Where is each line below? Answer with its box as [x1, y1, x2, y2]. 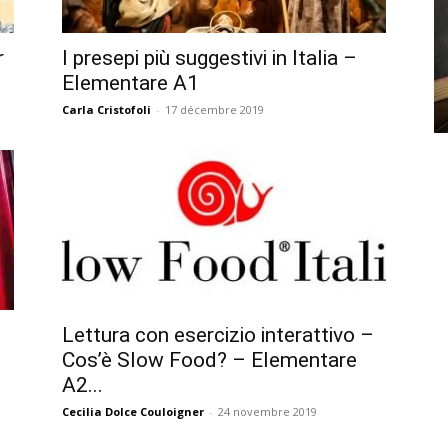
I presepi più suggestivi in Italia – [62, 45, 357, 70]
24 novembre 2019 [218, 403, 317, 419]
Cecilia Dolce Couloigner [62, 403, 204, 419]
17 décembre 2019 [165, 101, 264, 117]
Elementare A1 [62, 70, 199, 95]
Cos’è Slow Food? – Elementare [62, 347, 357, 372]
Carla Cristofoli [62, 101, 151, 117]
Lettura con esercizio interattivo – [62, 322, 374, 347]
